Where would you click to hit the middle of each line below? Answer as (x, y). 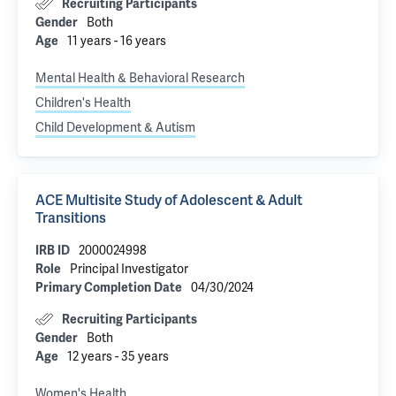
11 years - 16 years (117, 41)
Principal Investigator (129, 269)
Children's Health (83, 103)
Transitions (71, 218)
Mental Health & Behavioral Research (140, 78)
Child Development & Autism (115, 127)
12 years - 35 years (118, 356)
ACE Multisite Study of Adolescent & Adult (169, 200)
